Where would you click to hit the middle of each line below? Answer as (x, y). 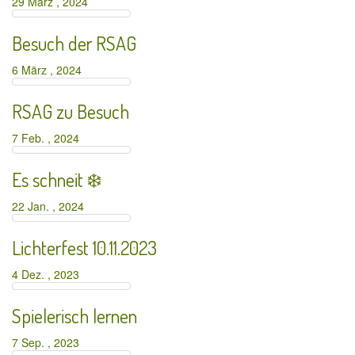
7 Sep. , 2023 (49, 342)
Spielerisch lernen (74, 316)
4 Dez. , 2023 (49, 274)
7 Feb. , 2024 (49, 138)
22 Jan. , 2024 (51, 206)
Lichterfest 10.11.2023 (84, 248)
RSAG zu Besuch (71, 111)
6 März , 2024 (50, 70)
